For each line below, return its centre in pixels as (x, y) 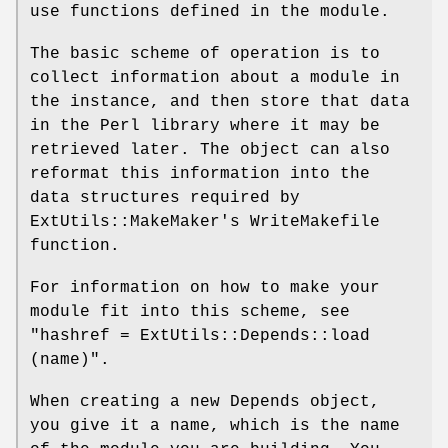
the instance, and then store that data (220, 101)
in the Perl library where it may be (205, 125)
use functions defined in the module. (210, 11)
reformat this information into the (200, 173)
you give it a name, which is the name (215, 425)
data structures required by (165, 197)
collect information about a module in (215, 77)
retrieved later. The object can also (210, 149)
